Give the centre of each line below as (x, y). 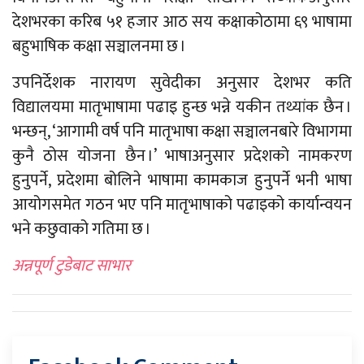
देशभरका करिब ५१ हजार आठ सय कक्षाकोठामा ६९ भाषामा (182, 22)
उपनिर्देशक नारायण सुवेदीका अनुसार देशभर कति (182, 82)
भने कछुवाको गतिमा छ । (82, 229)
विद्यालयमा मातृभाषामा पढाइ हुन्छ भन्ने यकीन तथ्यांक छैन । (182, 107)
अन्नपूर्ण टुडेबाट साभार (71, 265)
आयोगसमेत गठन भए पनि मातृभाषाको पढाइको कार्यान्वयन (182, 204)
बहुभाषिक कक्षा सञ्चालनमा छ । (99, 46)
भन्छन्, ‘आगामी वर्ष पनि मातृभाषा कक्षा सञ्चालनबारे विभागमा (182, 131)
